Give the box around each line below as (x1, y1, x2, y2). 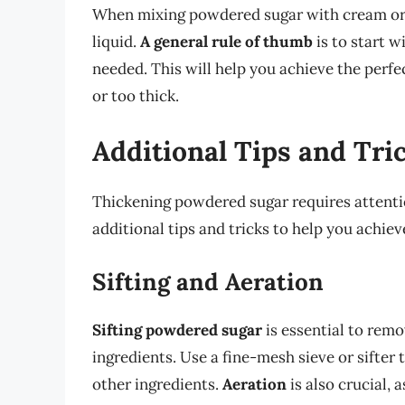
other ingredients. (92, 373, 222, 394)
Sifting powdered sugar (92, 319, 262, 340)
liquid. (92, 31, 140, 52)
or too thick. (92, 85, 179, 106)
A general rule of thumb (140, 31, 313, 52)
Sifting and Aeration (92, 266, 324, 297)
